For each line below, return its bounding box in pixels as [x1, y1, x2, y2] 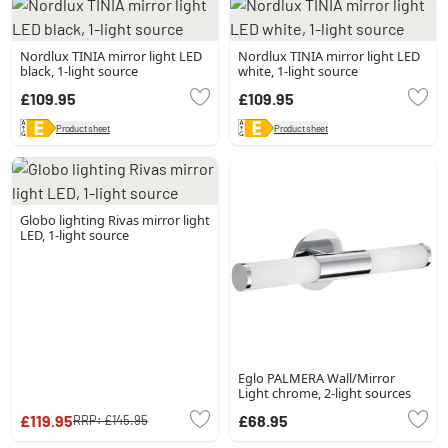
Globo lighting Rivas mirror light [20, 210, 210, 229]
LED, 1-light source [20, 225, 129, 244]
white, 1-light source [238, 61, 358, 80]
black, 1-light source [20, 61, 138, 80]
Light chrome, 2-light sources [238, 383, 411, 402]
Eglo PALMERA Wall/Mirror [238, 368, 395, 387]
